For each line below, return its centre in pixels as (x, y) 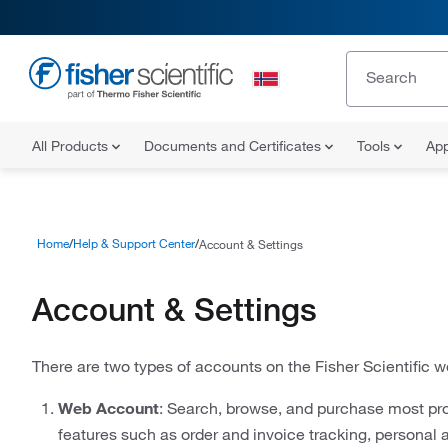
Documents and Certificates (234, 146)
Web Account (108, 408)
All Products (72, 146)
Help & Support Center (134, 243)
